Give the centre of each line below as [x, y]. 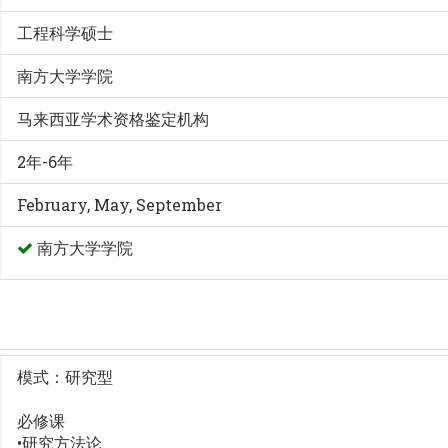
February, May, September [120, 205]
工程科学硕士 [65, 33]
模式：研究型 [65, 377]
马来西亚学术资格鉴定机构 [113, 119]
